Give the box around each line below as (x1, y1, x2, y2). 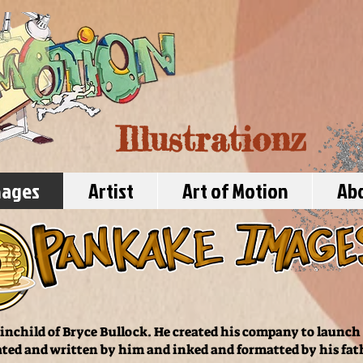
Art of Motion (181, 176, 288, 205)
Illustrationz (117, 119, 306, 160)
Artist (88, 176, 134, 205)
